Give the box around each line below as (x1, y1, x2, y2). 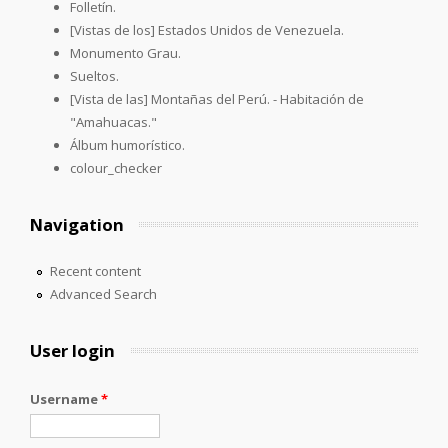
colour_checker (70, 158, 162, 177)
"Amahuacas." (70, 112, 157, 131)
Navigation (30, 212, 124, 236)
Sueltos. (70, 66, 119, 85)
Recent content (49, 261, 141, 280)
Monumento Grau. (70, 43, 181, 62)
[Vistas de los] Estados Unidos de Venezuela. (70, 20, 344, 39)
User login (30, 338, 115, 362)
